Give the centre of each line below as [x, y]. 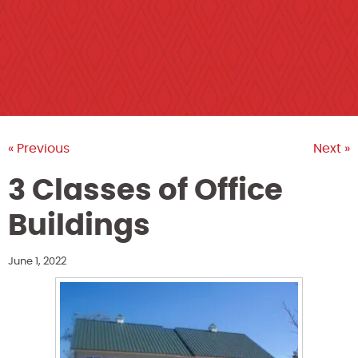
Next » [332, 148]
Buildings [79, 226]
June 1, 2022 [37, 261]
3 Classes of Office [145, 191]
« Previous [39, 148]
